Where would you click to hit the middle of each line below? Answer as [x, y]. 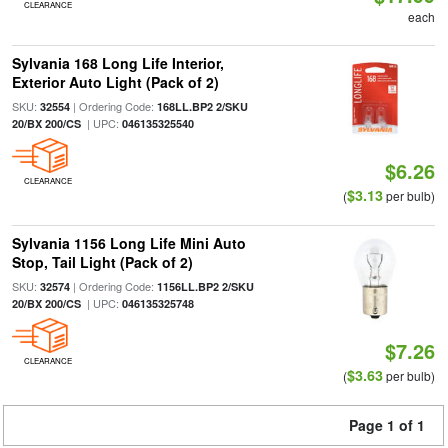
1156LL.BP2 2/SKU [205, 286]
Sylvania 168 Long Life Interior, [117, 63]
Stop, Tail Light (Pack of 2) [102, 262]
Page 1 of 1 [387, 425]
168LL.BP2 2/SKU [202, 106]
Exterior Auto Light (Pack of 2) [115, 82]
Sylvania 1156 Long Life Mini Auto [128, 243]
